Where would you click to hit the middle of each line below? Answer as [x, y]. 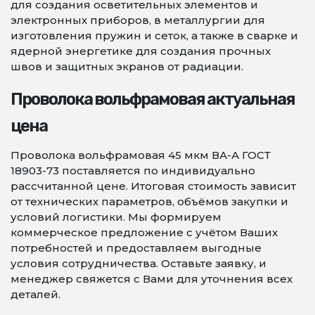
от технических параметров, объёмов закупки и [149, 201]
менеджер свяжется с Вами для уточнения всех [152, 279]
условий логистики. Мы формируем [116, 217]
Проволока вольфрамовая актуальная [153, 99]
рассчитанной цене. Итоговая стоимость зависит [153, 186]
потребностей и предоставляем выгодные [136, 248]
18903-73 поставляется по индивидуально [133, 171]
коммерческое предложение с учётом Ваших [144, 232]
